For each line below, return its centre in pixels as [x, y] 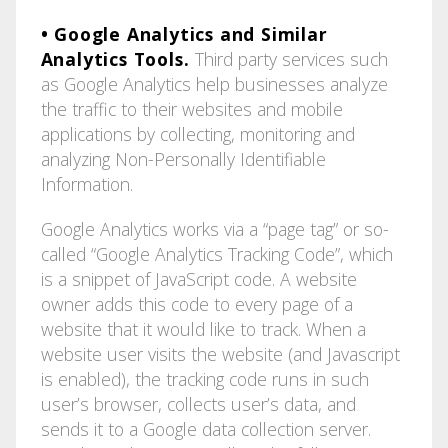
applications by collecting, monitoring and [197, 133]
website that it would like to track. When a [203, 328]
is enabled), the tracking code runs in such [204, 378]
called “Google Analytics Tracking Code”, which [216, 253]
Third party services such [292, 58]
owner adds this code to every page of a [196, 303]
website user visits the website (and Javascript [220, 353]
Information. [89, 183]
